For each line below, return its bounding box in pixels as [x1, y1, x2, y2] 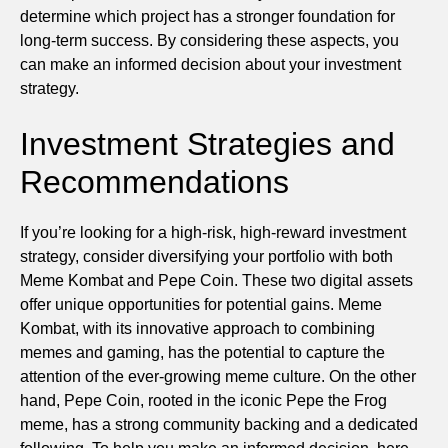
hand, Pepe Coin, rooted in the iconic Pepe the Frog [20, 391, 387, 409]
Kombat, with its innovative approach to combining [20, 319, 375, 337]
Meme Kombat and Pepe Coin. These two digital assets [20, 271, 413, 289]
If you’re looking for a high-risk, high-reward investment [20, 223, 406, 241]
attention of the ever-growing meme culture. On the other [20, 367, 416, 385]
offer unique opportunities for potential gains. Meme [20, 295, 382, 313]
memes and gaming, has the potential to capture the [20, 343, 385, 361]
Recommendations [20, 163, 289, 200]
